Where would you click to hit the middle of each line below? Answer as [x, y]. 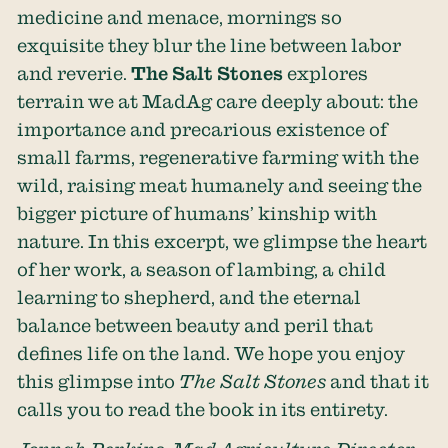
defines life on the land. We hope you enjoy [211, 352]
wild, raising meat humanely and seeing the [220, 184]
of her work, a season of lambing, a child [202, 268]
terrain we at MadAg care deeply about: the [218, 100]
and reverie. [74, 72]
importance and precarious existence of [202, 128]
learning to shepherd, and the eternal [189, 296]
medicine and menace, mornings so [180, 16]
